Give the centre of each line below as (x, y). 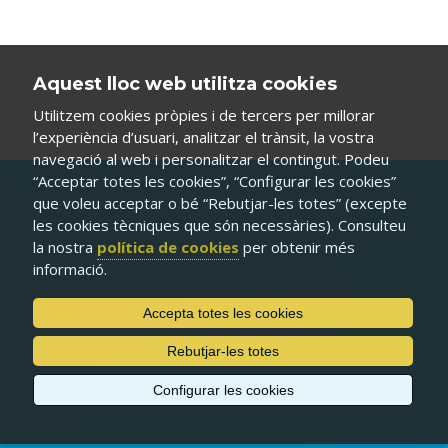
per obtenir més (297, 247)
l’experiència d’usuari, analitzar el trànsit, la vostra (203, 137)
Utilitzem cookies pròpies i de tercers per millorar (204, 115)
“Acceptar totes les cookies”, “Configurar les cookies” (214, 181)
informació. (70, 269)
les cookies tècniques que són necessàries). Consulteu (219, 225)
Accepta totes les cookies (223, 313)
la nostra (65, 247)
